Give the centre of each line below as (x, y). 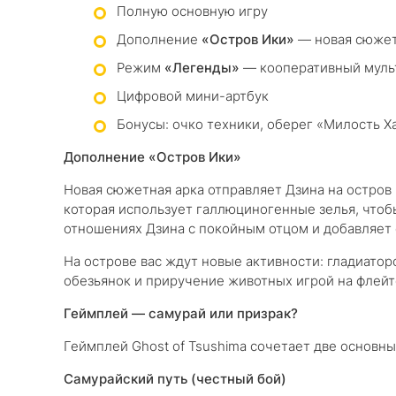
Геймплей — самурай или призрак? (181, 313)
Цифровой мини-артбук (193, 96)
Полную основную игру (192, 11)
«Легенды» (202, 68)
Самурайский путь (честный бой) (175, 379)
